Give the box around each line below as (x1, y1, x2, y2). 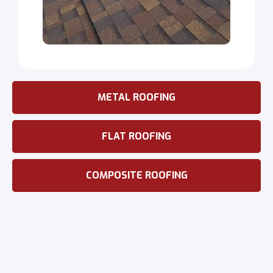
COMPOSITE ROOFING (85, 168, 188, 182)
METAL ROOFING (97, 90, 175, 104)
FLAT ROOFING (102, 129, 171, 143)
